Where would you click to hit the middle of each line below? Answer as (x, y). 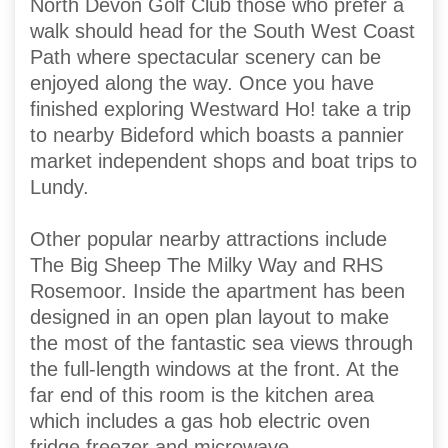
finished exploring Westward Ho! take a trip (220, 109)
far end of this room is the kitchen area (202, 395)
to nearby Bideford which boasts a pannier (217, 135)
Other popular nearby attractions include (208, 239)
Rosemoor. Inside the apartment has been (217, 291)
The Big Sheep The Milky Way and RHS (206, 265)
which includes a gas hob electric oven (200, 421)
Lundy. (59, 187)
